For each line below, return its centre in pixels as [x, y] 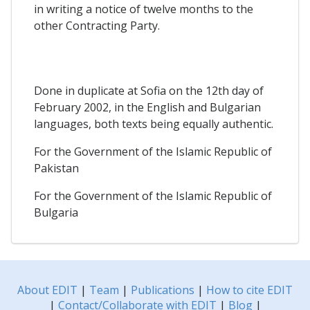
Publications [163, 290]
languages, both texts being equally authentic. [154, 124]
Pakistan [56, 168]
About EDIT [47, 290]
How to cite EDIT [249, 290]
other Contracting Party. [97, 25]
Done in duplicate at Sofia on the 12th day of [149, 91]
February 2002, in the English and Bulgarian [147, 108]
